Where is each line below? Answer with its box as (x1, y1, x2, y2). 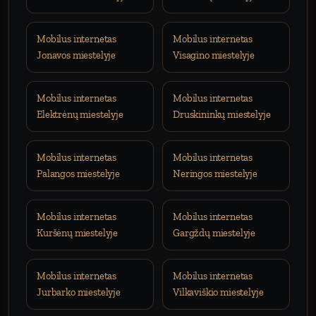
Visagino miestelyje (173, 49, 255, 61)
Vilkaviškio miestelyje (173, 286, 264, 298)
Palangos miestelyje (37, 167, 120, 180)
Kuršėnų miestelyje (37, 226, 119, 239)
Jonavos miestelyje (37, 49, 116, 61)
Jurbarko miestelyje (37, 286, 121, 298)
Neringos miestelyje (173, 167, 257, 180)
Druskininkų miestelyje (173, 108, 271, 121)
